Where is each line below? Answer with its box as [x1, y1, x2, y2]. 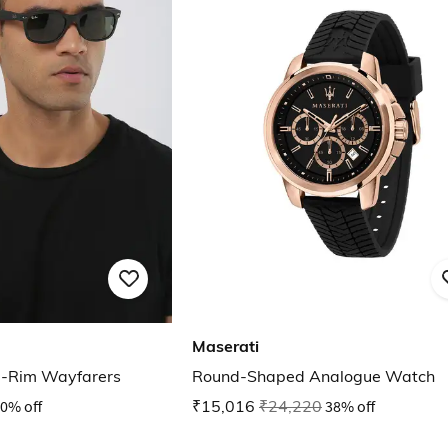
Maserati [192, 336, 259, 357]
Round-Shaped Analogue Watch [192, 366, 435, 387]
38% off [325, 396, 375, 417]
